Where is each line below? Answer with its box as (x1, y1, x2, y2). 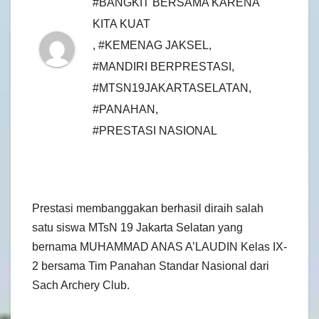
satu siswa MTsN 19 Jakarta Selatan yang (32, 221, 243, 234)
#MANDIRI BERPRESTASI (93, 60, 231, 73)
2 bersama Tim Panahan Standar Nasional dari (32, 259, 269, 272)
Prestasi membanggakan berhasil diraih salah (32, 202, 263, 214)
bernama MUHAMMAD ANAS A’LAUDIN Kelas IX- (32, 240, 287, 253)
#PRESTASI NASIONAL (93, 124, 217, 137)
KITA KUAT (93, 17, 150, 30)
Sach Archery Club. (32, 278, 130, 291)
